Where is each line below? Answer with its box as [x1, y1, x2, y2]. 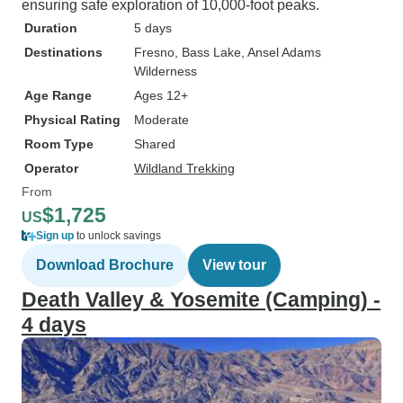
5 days [134, 21, 172, 35]
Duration [24, 21, 77, 35]
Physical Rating [24, 112, 121, 127]
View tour [202, 257, 266, 273]
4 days [22, 313, 86, 336]
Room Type [24, 137, 94, 151]
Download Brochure [36, 257, 174, 273]
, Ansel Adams [241, 45, 321, 59]
